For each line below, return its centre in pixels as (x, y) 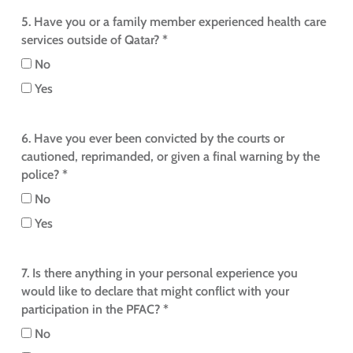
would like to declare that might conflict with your (155, 292)
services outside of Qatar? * (94, 40)
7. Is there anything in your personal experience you (159, 273)
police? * (44, 175)
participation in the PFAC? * (95, 310)
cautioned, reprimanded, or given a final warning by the (170, 157)
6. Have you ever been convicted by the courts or (152, 139)
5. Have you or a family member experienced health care (173, 22)
